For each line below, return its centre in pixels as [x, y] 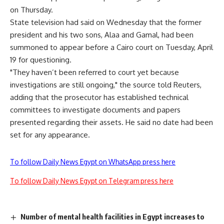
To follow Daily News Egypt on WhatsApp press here [93, 162]
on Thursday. [31, 10]
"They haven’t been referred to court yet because [94, 72]
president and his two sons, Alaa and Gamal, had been [102, 35]
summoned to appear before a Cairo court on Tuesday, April [111, 47]
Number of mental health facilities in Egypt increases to [113, 216]
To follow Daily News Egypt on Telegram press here [92, 181]
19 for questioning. [41, 60]
